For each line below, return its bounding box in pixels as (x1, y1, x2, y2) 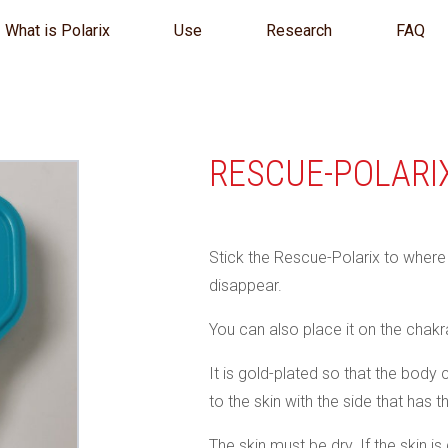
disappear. (209, 276, 282, 295)
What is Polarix (5, 21, 110, 40)
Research (266, 21, 332, 40)
